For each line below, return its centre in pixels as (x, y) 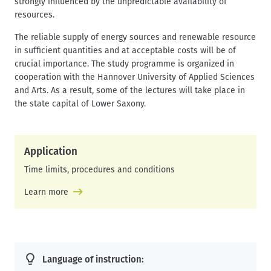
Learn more (46, 192)
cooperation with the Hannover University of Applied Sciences (135, 77)
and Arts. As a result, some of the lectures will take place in (130, 90)
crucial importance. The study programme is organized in (124, 64)
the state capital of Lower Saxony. (80, 103)
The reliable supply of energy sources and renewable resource (135, 37)
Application (51, 151)
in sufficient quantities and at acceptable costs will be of (125, 50)
